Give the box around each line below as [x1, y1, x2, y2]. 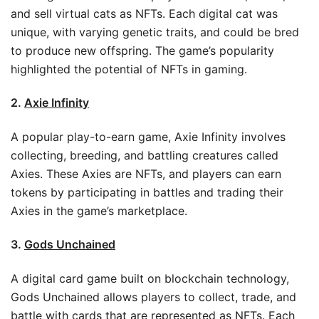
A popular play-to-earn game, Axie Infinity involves [11, 129, 286, 144]
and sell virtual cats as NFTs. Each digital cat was [11, 6, 278, 21]
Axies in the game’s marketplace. [11, 203, 187, 218]
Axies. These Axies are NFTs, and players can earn [11, 166, 281, 181]
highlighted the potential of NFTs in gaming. [11, 61, 247, 76]
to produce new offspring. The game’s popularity [11, 43, 274, 58]
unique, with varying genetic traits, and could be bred [11, 24, 299, 39]
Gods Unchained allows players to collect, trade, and [11, 289, 296, 304]
